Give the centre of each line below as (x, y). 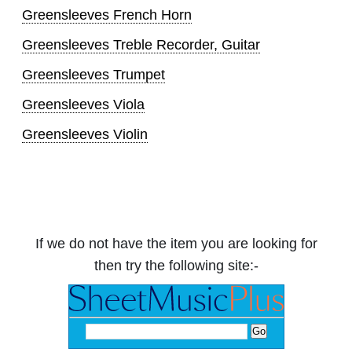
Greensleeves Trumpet (93, 74)
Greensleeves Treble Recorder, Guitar (141, 44)
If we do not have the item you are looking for (176, 243)
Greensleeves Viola (83, 104)
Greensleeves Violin (85, 134)
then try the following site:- (176, 265)
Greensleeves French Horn (107, 15)
